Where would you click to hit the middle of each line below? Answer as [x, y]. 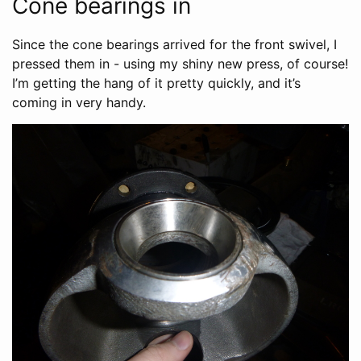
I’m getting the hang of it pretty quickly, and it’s [156, 83]
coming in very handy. [79, 102]
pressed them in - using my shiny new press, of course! [180, 63]
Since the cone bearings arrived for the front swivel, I [174, 44]
